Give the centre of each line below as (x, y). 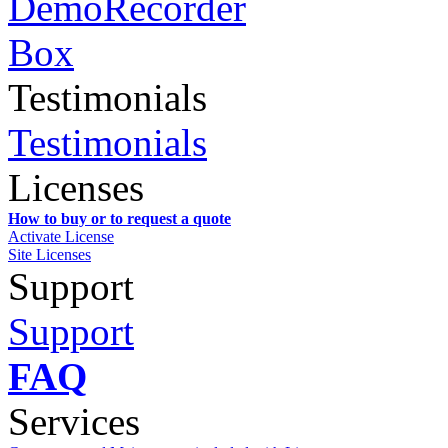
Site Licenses (49, 254)
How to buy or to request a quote (119, 218)
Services (74, 421)
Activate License (61, 236)
